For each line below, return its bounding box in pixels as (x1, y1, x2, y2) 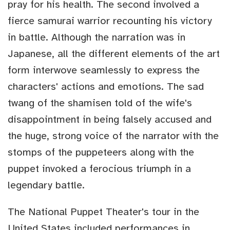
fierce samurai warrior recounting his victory (8, 14, 212, 28)
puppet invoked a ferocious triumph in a (8, 162, 191, 176)
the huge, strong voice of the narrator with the (8, 129, 219, 143)
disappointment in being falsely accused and (8, 113, 212, 126)
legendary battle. (8, 179, 85, 192)
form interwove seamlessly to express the (8, 64, 200, 77)
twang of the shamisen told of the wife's (8, 97, 192, 110)
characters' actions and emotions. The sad (8, 80, 204, 93)
